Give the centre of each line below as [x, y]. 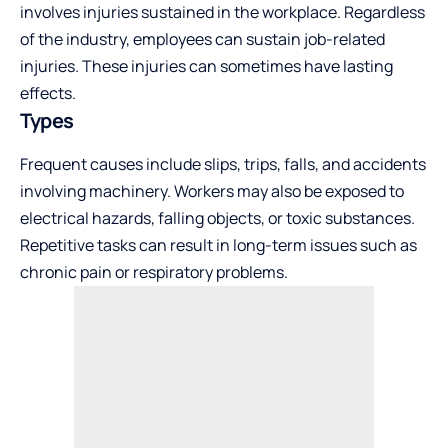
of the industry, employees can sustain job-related [202, 39]
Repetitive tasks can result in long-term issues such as [218, 245]
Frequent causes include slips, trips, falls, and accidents [223, 164]
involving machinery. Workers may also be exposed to [212, 191]
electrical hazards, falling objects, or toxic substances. [217, 218]
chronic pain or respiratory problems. [154, 272]
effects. [48, 93]
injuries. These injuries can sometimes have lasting [206, 66]
